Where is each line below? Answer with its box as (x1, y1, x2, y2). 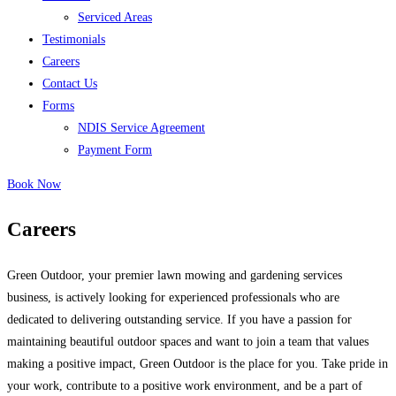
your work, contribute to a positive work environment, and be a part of (7, 379, 362, 392)
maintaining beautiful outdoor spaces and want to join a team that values (7, 335, 369, 348)
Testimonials (42, 33, 105, 46)
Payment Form (78, 143, 152, 156)
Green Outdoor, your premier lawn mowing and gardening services (7, 269, 342, 282)
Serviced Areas (78, 11, 152, 24)
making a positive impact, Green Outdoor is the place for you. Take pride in (7, 357, 388, 370)
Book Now (7, 178, 61, 191)
